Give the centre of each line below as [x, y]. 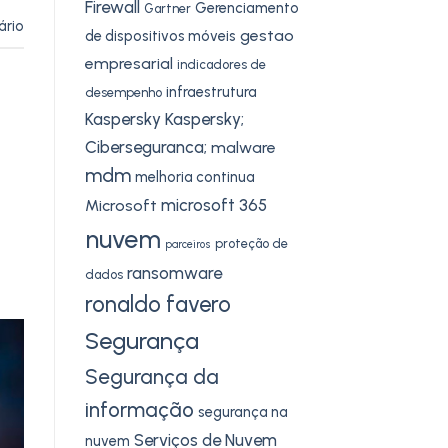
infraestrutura [211, 91]
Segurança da [151, 376]
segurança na [242, 411]
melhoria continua [194, 176]
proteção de [251, 243]
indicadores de [221, 64]
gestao [266, 35]
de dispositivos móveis [160, 35]
